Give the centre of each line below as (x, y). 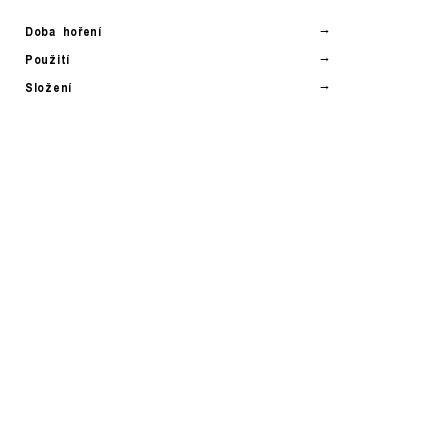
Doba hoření (63, 31)
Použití (47, 59)
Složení (48, 87)
